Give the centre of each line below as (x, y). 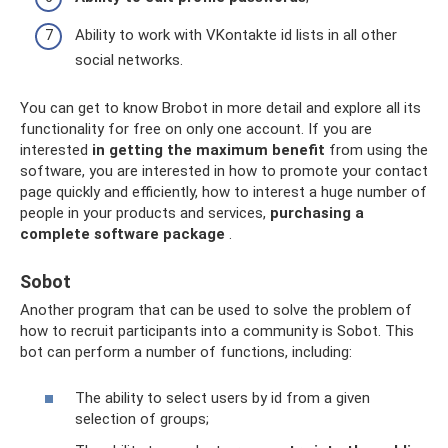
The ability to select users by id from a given (222, 398)
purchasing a (317, 212)
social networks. (129, 59)
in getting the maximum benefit (208, 149)
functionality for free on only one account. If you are (196, 128)
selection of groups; (142, 419)
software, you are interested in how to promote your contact (224, 170)
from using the (376, 149)
